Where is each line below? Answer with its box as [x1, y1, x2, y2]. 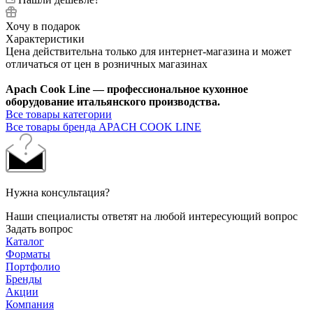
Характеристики [6, 32, 85, 45]
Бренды [6, 272, 42, 285]
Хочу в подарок [6, 20, 80, 32]
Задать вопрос [6, 222, 73, 235]
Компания [6, 298, 54, 310]
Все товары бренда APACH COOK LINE [6, 120, 201, 133]
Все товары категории [6, 108, 112, 120]
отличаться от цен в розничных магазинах [6, 57, 208, 70]
